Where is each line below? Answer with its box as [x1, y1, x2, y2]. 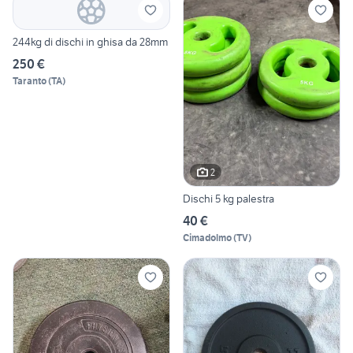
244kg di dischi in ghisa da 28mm [13, 34, 168, 49]
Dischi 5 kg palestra [183, 191, 274, 206]
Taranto [13, 74, 46, 87]
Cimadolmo [183, 232, 232, 244]
